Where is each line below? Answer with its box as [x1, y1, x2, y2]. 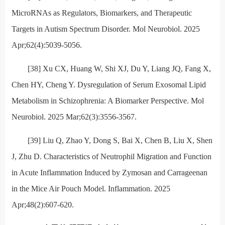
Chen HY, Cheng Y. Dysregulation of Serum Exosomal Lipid [11, 80, 206, 89]
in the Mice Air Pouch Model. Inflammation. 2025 [11, 184, 170, 193]
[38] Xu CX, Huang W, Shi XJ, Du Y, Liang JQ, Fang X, [27, 64, 211, 73]
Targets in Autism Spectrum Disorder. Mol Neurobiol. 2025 [11, 25, 200, 34]
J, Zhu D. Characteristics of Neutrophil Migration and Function [11, 152, 211, 161]
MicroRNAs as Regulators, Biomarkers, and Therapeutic [11, 9, 192, 18]
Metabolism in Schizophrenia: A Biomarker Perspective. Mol [11, 96, 204, 105]
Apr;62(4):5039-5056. [11, 41, 82, 50]
